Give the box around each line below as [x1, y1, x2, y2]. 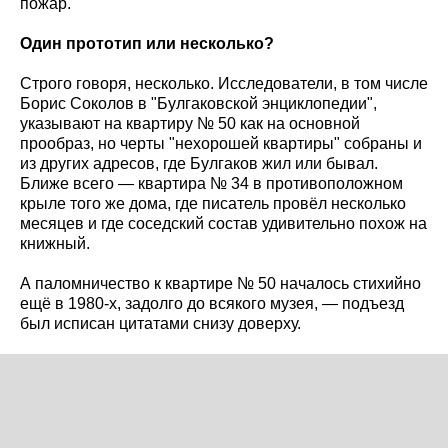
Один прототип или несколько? [20, 35, 274, 53]
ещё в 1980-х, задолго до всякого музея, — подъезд [20, 295, 404, 313]
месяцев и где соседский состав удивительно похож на [20, 215, 427, 233]
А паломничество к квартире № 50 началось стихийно [20, 275, 421, 293]
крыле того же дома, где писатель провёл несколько [20, 195, 406, 213]
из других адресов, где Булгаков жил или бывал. [20, 155, 378, 173]
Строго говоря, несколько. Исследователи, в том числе [20, 75, 428, 93]
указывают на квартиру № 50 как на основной [20, 115, 360, 133]
